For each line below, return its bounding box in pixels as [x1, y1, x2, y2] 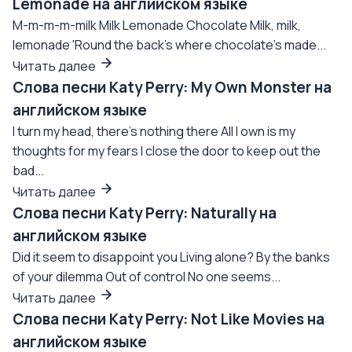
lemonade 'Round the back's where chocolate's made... [13, 36, 326, 53]
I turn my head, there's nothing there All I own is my [13, 123, 295, 140]
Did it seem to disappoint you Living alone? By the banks [13, 248, 330, 266]
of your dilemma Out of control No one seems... [13, 268, 280, 285]
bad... [13, 162, 44, 179]
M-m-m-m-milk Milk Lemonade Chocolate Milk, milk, [13, 16, 301, 34]
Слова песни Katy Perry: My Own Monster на [13, 77, 332, 97]
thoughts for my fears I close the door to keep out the [13, 142, 321, 159]
